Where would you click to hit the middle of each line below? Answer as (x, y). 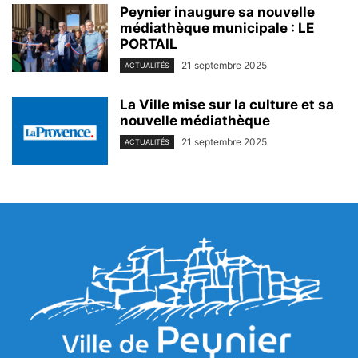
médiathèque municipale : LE (217, 28)
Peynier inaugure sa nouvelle (217, 12)
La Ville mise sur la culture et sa (227, 104)
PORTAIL (149, 44)
